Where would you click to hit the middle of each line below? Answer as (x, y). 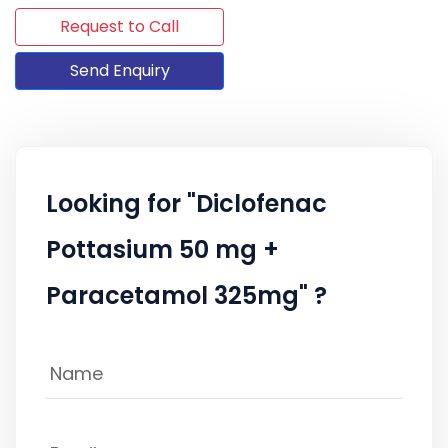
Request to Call (119, 26)
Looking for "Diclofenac (186, 203)
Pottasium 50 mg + (162, 249)
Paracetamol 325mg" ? (186, 295)
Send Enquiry (119, 70)
